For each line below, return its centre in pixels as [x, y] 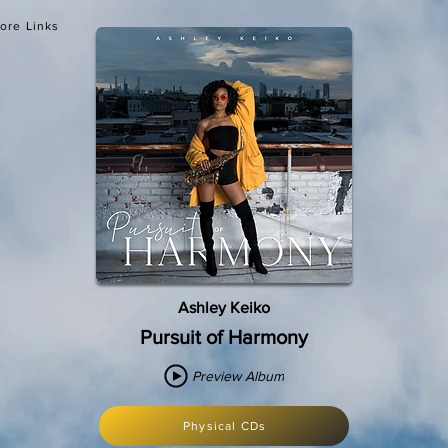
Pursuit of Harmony [224, 337]
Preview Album [238, 375]
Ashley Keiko [223, 307]
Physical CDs [225, 426]
